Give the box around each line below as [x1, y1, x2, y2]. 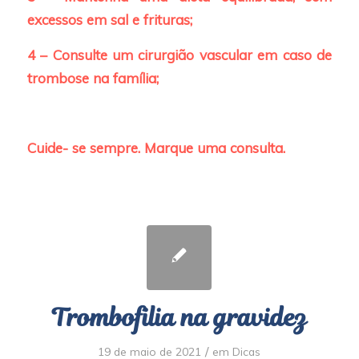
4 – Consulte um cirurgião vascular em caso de [26, 46, 333, 63]
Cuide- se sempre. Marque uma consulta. [26, 139, 285, 157]
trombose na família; [26, 69, 159, 87]
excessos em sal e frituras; [26, 11, 192, 29]
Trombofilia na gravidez [51, 300, 307, 335]
